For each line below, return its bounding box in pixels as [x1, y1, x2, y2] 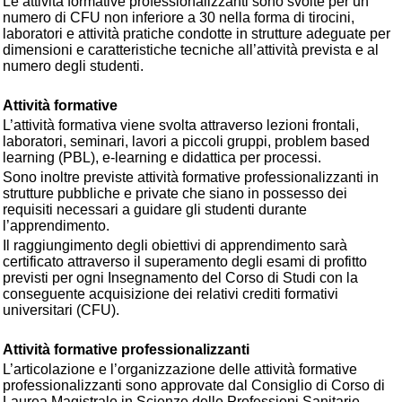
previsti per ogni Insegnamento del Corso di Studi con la [3, 270, 358, 285]
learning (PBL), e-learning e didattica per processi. [3, 150, 321, 165]
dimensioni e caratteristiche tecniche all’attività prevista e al [3, 42, 379, 57]
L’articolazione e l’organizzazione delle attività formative [3, 362, 357, 377]
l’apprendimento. [3, 218, 109, 233]
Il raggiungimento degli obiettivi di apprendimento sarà [3, 238, 347, 253]
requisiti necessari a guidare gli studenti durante [3, 202, 307, 217]
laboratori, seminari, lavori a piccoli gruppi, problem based [3, 134, 370, 149]
